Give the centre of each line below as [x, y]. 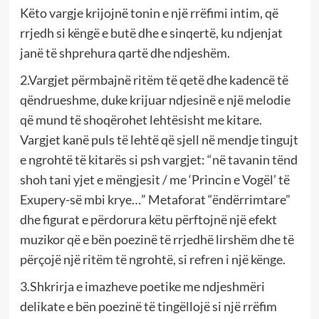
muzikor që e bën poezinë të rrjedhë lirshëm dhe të [157, 239]
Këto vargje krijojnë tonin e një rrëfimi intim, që [149, 12]
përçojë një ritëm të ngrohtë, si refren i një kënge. [152, 259]
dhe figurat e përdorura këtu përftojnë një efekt [148, 219]
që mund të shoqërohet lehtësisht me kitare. [141, 119]
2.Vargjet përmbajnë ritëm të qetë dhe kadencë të [154, 79]
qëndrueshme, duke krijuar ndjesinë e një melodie [155, 99]
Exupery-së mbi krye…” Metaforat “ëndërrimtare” [155, 199]
